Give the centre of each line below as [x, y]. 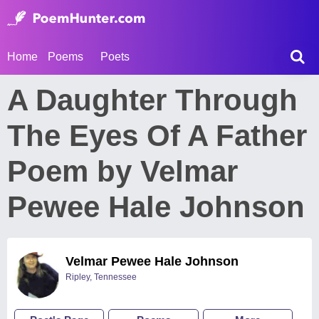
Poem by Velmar [122, 171]
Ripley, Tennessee [101, 277]
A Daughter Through [152, 100]
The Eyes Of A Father [157, 136]
